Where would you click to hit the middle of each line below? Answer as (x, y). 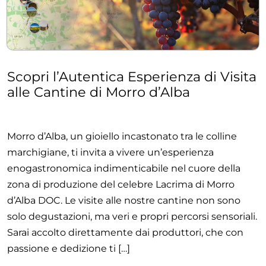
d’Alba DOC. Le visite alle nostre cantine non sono (124, 201)
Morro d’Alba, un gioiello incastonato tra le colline (122, 137)
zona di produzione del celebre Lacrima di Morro (121, 185)
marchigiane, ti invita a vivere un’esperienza (110, 153)
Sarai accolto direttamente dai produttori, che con (125, 233)
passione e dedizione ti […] (69, 249)
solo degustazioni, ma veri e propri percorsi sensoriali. (132, 217)
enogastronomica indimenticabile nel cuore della (124, 169)
